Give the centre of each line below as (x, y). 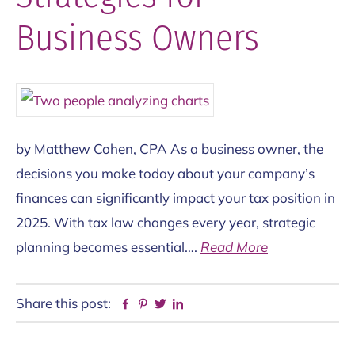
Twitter (188, 304)
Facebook (162, 304)
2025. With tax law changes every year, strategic (166, 223)
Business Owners (137, 38)
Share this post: (63, 303)
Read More (234, 247)
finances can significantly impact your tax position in (176, 198)
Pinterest (176, 304)
